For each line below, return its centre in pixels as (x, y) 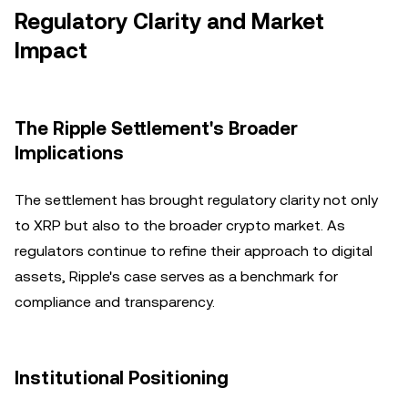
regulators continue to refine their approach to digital (194, 251)
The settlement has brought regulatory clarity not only (196, 200)
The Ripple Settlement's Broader (156, 128)
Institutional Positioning (122, 378)
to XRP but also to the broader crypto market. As (180, 225)
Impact (51, 51)
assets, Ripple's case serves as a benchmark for (176, 276)
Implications (69, 153)
